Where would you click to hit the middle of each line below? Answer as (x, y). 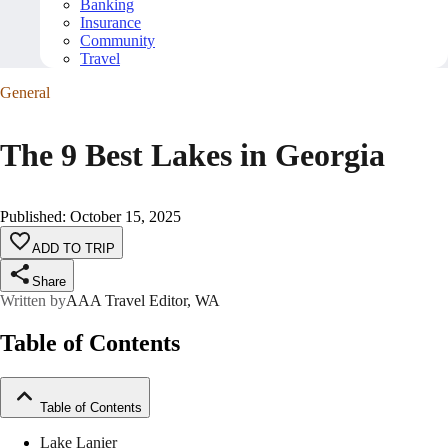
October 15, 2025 (125, 217)
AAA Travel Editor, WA (143, 301)
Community (117, 41)
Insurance (110, 23)
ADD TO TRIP (73, 249)
